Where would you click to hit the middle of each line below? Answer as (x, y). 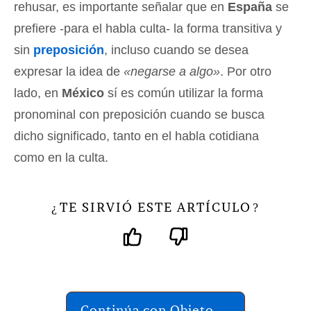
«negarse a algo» (170, 72)
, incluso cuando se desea (176, 50)
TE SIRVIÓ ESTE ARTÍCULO (155, 208)
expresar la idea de (67, 72)
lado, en (38, 93)
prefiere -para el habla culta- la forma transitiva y (148, 29)
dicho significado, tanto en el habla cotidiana (136, 136)
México (83, 93)
